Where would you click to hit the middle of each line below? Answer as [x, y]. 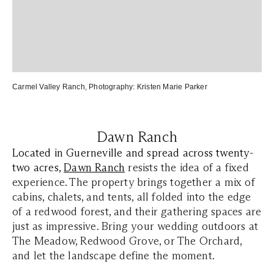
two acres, [38, 168]
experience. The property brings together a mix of [134, 182]
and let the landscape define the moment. [114, 256]
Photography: [112, 87]
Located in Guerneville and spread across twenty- [133, 153]
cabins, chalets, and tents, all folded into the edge [132, 197]
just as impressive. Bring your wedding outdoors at [135, 226]
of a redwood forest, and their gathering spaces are [137, 212]
